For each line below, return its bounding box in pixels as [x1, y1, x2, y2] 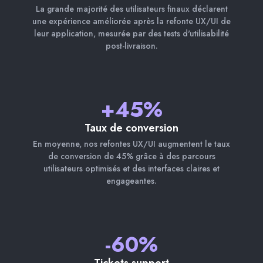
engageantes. [106, 174, 157, 187]
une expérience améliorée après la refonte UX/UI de [32, 15, 231, 27]
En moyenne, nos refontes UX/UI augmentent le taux [33, 137, 230, 150]
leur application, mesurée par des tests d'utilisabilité [34, 27, 229, 39]
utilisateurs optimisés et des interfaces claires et [43, 162, 220, 174]
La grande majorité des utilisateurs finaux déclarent [35, 2, 228, 15]
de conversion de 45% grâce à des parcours [48, 150, 215, 162]
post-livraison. [105, 39, 158, 52]
